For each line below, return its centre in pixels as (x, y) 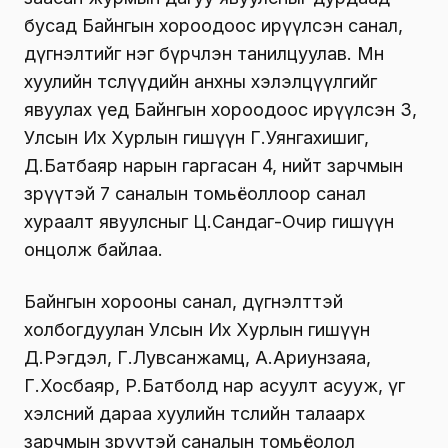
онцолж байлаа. (93, 250)
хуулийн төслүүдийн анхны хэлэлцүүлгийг (200, 82)
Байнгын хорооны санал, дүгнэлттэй (183, 302)
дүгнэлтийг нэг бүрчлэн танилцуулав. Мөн (204, 54)
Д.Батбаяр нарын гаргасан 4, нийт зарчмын (213, 166)
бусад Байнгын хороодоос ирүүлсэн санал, (213, 26)
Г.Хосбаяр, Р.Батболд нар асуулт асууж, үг (214, 386)
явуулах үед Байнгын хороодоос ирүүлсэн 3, (220, 110)
